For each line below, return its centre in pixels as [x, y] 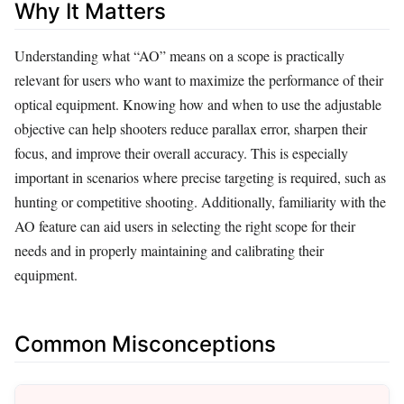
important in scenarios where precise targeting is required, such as [200, 177]
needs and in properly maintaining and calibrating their [169, 250]
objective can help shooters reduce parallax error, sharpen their [191, 128]
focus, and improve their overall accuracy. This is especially [181, 152]
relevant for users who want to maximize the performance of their [199, 79]
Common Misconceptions [145, 344]
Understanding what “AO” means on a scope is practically [179, 55]
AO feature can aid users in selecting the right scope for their [185, 225]
